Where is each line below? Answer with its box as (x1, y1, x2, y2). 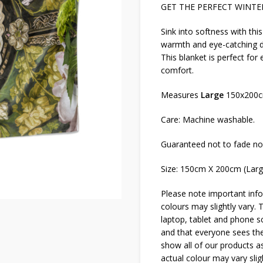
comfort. (161, 65, 194, 76)
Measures (161, 89, 201, 100)
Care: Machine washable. (161, 114, 255, 125)
